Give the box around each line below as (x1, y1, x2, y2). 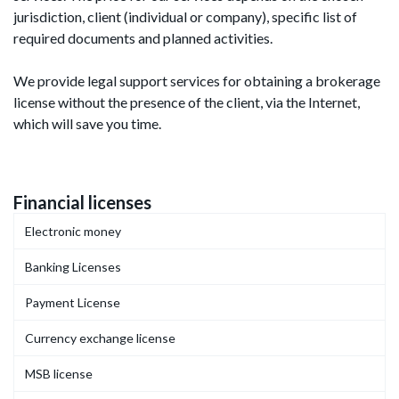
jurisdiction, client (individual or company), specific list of (13, 8, 357, 26)
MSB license (25, 366, 93, 382)
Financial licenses (13, 191, 151, 214)
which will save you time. (13, 115, 161, 133)
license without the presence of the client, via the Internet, (13, 94, 360, 111)
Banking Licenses (25, 259, 121, 275)
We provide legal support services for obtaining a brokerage (13, 72, 380, 90)
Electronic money (25, 224, 121, 240)
